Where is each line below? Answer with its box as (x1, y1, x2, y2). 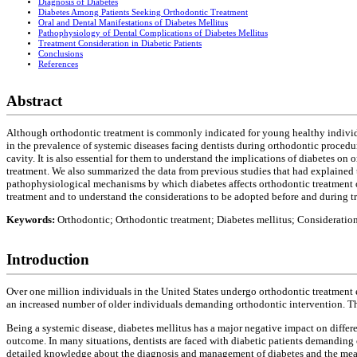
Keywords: (6, 214, 57, 226)
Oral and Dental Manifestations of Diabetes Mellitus (38, 18, 228, 28)
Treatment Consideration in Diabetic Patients (38, 39, 202, 49)
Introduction (6, 251, 89, 269)
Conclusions (38, 49, 83, 59)
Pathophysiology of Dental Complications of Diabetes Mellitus (38, 29, 268, 38)
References (38, 60, 78, 69)
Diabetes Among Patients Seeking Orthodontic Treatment (38, 8, 248, 18)
